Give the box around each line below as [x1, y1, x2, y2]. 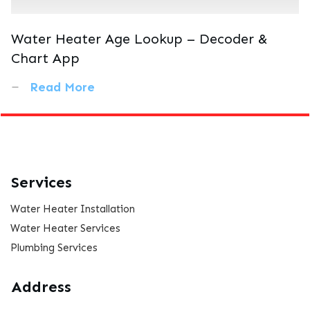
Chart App [11, 50, 80, 67]
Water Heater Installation [10, 203, 135, 216]
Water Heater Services [10, 222, 120, 235]
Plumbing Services [10, 241, 98, 255]
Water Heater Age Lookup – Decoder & [11, 30, 268, 48]
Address [11, 277, 71, 297]
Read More [30, 80, 95, 95]
